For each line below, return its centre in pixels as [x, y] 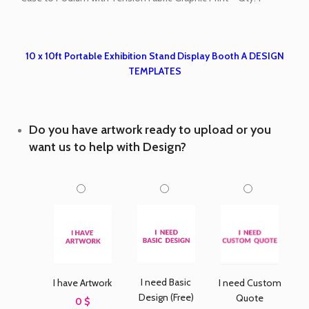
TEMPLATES [154, 71]
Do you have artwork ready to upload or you [150, 130]
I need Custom [250, 282]
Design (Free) [166, 298]
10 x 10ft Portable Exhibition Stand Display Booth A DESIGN [154, 56]
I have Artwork [83, 282]
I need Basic [166, 282]
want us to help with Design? [108, 147]
